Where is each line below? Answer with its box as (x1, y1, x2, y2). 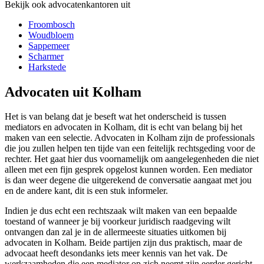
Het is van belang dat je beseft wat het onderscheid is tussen (5, 111, 226, 122)
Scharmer (28, 51, 64, 61)
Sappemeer (28, 40, 70, 51)
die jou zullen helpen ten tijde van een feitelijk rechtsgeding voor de (5, 143, 255, 154)
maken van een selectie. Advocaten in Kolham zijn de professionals (5, 133, 255, 143)
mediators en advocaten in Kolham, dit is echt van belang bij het (5, 122, 242, 133)
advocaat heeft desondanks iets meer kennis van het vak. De (5, 248, 227, 259)
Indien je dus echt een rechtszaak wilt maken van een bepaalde (5, 206, 237, 216)
